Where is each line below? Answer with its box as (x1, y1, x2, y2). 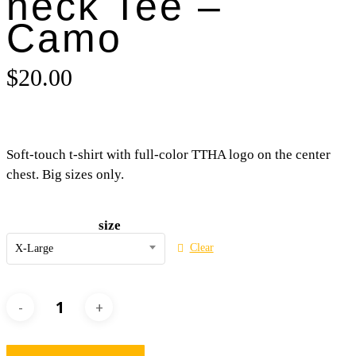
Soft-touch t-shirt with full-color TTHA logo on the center (6, 146, 331, 162)
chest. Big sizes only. (6, 166, 124, 182)
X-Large (15, 242, 53, 254)
